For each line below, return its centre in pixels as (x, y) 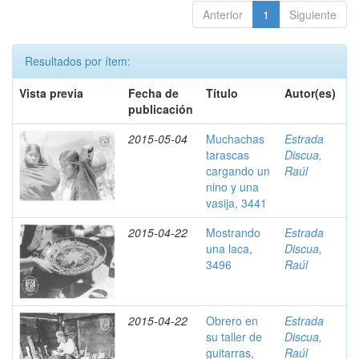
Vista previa (51, 93)
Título (222, 93)
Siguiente (313, 14)
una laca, (229, 248)
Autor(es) (310, 93)
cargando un (238, 171)
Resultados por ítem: (78, 61)
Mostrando (233, 232)
